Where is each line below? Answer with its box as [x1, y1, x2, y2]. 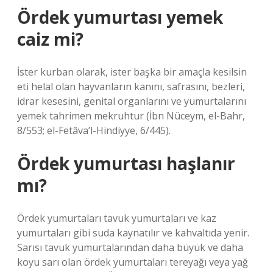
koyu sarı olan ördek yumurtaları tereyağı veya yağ [17, 255, 248, 269]
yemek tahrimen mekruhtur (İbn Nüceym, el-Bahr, [17, 109, 245, 122]
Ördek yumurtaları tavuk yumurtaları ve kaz [17, 211, 216, 225]
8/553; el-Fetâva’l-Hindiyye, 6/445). [17, 124, 171, 137]
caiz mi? [17, 27, 83, 51]
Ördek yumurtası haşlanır [17, 152, 235, 175]
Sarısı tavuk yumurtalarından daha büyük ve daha [17, 241, 243, 254]
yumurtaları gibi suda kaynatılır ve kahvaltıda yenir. [17, 226, 249, 239]
